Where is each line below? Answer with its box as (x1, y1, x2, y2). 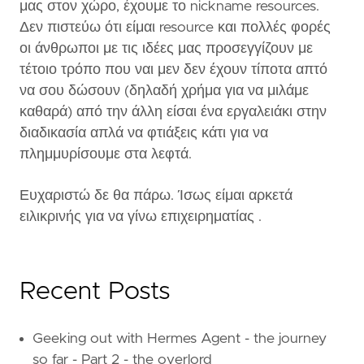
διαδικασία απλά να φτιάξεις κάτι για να (19, 125, 268, 141)
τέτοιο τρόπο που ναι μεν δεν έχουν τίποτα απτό (19, 62, 327, 77)
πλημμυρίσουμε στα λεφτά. (19, 146, 192, 162)
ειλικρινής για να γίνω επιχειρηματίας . (19, 210, 262, 225)
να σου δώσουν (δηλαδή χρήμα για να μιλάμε (19, 83, 309, 98)
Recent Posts (19, 279, 171, 305)
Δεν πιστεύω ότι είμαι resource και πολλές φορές (19, 19, 331, 35)
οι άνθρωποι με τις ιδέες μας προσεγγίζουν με (19, 41, 313, 56)
